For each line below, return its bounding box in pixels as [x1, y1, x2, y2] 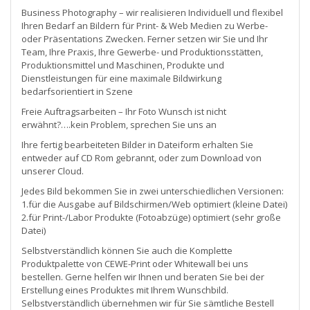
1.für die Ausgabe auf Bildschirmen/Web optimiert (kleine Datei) [21, 197, 287, 210]
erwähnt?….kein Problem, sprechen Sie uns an [21, 118, 217, 131]
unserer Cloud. [21, 164, 84, 177]
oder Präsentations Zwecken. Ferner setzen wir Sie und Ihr [21, 32, 268, 45]
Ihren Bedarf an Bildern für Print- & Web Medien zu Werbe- [21, 19, 268, 32]
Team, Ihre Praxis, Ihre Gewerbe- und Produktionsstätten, [21, 45, 263, 58]
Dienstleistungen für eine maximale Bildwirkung [21, 71, 221, 84]
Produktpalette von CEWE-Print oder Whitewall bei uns [21, 257, 248, 270]
